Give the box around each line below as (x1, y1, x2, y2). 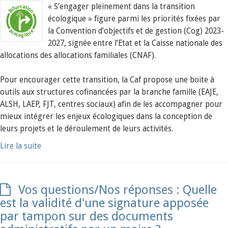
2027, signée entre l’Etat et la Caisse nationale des (48, 39, 222, 48)
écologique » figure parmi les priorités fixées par (48, 14, 220, 23)
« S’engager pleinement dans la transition (48, 2, 195, 11)
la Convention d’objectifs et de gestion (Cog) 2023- (48, 26, 224, 36)
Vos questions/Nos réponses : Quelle (18, 183, 217, 197)
